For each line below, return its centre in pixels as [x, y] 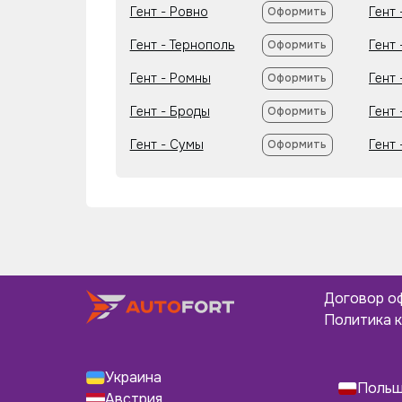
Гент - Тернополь [182, 45]
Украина [133, 377]
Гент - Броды [170, 111]
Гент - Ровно [169, 12]
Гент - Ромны [170, 78]
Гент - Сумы [166, 144]
